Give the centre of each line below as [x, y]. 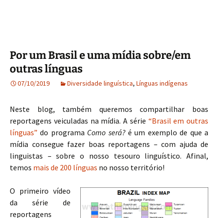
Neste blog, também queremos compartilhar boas [109, 109]
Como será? [106, 132]
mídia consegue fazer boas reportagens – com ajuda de [109, 144]
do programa [63, 132]
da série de [40, 202]
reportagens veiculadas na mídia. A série [79, 120]
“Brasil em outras [178, 120]
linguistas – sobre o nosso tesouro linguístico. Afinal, [109, 155]
